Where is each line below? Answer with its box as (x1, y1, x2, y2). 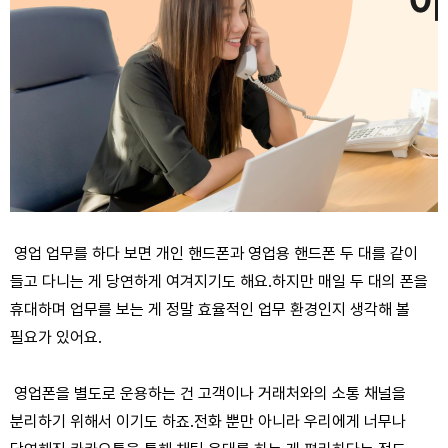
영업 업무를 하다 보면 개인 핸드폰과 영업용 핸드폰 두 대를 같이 (10, 244, 418, 263)
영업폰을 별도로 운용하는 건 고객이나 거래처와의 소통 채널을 (10, 384, 406, 403)
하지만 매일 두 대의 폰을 (272, 272, 428, 291)
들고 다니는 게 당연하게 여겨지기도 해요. (10, 272, 272, 291)
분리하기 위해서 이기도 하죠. (10, 412, 194, 431)
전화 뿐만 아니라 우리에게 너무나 (194, 412, 406, 431)
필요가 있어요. (10, 328, 102, 347)
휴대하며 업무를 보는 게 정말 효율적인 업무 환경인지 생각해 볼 (10, 300, 410, 319)
